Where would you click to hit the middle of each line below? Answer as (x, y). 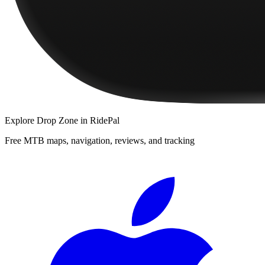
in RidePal (99, 120)
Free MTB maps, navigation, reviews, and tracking (100, 140)
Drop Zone (57, 120)
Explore (21, 120)
